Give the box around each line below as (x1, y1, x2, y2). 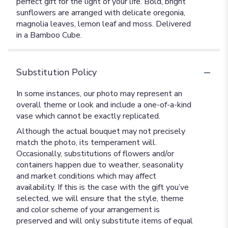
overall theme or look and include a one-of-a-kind (16, 99, 191, 110)
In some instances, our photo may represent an (16, 88, 182, 99)
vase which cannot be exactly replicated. (16, 110, 160, 122)
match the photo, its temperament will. (16, 137, 157, 148)
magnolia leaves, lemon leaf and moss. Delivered (16, 18, 191, 30)
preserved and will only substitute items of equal (16, 215, 193, 226)
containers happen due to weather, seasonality (16, 159, 183, 170)
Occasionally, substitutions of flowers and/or (16, 148, 174, 159)
